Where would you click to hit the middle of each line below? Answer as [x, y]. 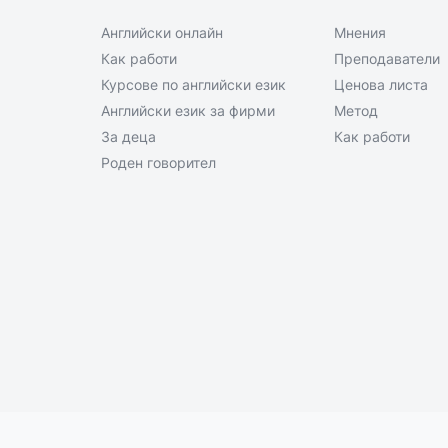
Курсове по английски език [193, 84]
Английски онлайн [162, 32]
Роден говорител [158, 162]
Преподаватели [387, 58]
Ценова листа [381, 84]
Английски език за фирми [188, 110]
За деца [128, 136]
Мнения [360, 32]
